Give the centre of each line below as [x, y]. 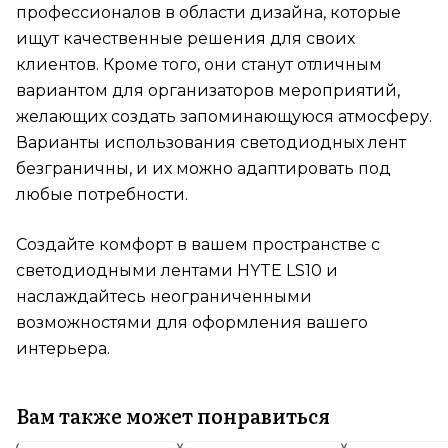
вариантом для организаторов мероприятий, [208, 91]
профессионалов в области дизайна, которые [208, 13]
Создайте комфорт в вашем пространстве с [198, 245]
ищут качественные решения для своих [185, 39]
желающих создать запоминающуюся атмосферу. [224, 117]
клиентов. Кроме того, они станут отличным [199, 65]
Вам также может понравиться [173, 414]
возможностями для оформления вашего [192, 323]
